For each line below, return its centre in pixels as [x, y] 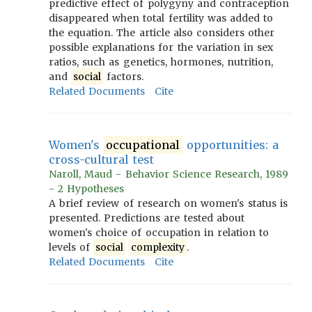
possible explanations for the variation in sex [161, 47]
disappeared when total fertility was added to [161, 18]
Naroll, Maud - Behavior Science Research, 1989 [169, 174]
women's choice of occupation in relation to [159, 233]
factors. [123, 77]
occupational [143, 145]
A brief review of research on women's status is [168, 203]
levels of [71, 247]
